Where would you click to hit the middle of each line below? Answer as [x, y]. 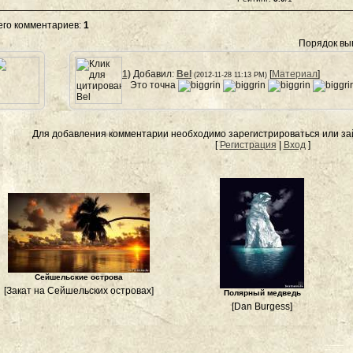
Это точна [154, 85]
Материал [295, 74]
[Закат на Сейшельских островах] [78, 291]
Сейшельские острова [78, 277]
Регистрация [248, 145]
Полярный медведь [262, 293]
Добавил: [154, 74]
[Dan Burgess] [262, 307]
